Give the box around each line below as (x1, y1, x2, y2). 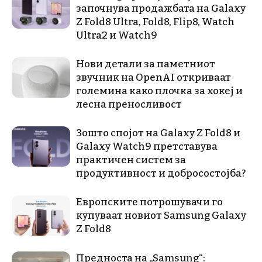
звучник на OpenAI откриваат (76, 71, 231, 84)
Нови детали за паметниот (76, 57, 215, 70)
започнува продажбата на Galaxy (76, 2, 246, 15)
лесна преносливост (76, 98, 182, 111)
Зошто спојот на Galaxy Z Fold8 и (76, 126, 240, 139)
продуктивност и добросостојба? (76, 167, 246, 180)
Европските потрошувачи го (76, 195, 223, 208)
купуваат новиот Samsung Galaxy (76, 209, 246, 222)
